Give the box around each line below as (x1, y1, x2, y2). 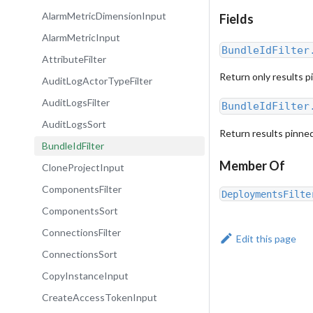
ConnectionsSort (41, 248, 117, 261)
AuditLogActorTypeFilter (41, 75, 152, 87)
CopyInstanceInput (41, 270, 129, 282)
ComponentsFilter (41, 183, 122, 196)
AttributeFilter (41, 53, 106, 66)
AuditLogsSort (41, 118, 106, 131)
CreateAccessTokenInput (41, 291, 157, 304)
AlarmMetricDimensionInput (41, 10, 166, 22)
